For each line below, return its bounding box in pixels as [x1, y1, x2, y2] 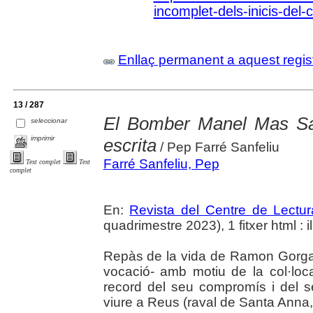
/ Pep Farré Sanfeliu [156, 140, 279, 155]
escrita [103, 135, 156, 156]
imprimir [31, 134, 55, 143]
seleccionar [31, 117, 68, 125]
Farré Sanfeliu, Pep [103, 156, 219, 172]
